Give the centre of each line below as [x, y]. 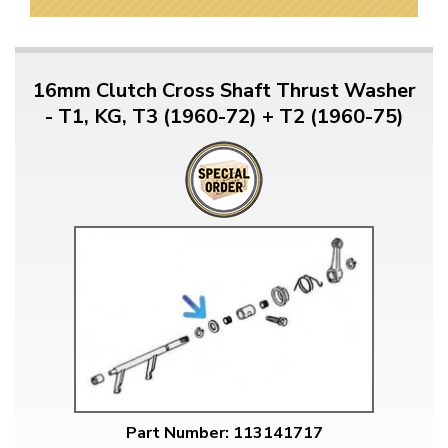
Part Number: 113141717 [224, 432]
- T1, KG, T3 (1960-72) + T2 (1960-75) [224, 117]
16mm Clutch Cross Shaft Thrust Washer [224, 91]
